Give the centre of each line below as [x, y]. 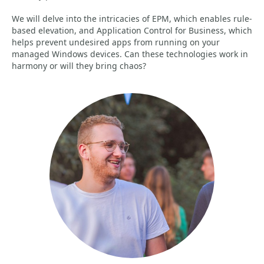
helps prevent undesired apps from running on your [116, 42]
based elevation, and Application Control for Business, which [132, 30]
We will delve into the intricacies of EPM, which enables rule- [132, 19]
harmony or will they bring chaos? [79, 66]
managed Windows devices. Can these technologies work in [130, 54]
